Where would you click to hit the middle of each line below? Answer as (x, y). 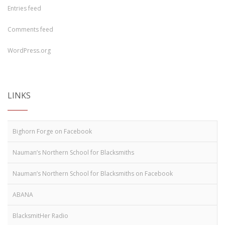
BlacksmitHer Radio (40, 216)
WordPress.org (29, 50)
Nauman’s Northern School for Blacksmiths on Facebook (93, 174)
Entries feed (24, 8)
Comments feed (30, 29)
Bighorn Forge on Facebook (52, 131)
